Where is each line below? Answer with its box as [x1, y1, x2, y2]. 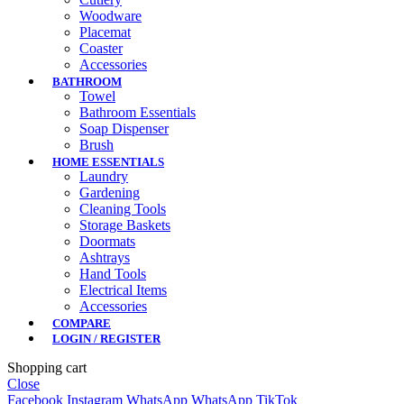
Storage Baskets [79, 217, 170, 234]
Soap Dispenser [79, 121, 169, 137]
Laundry [79, 169, 128, 185]
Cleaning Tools [79, 201, 166, 217]
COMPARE [52, 317, 111, 331]
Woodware [79, 8, 142, 24]
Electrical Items [79, 282, 167, 298]
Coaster [79, 41, 123, 57]
